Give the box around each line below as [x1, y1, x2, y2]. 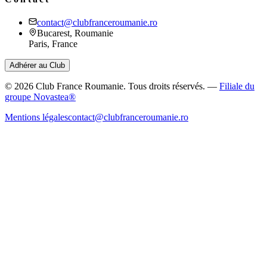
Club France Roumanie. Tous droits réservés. [33, 81, 205, 92]
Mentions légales [5, 112, 68, 123]
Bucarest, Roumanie [37, 28, 113, 39]
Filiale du [219, 81, 254, 92]
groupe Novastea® [5, 92, 76, 103]
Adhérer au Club [10, 61, 65, 70]
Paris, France [29, 39, 77, 49]
